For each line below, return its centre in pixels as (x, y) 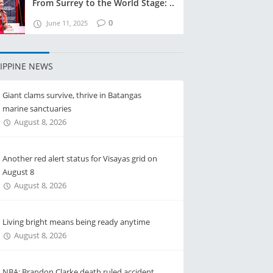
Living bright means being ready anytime (76, 222)
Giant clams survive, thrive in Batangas (72, 95)
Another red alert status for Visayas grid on (80, 158)
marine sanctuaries (37, 108)
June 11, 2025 (67, 23)
